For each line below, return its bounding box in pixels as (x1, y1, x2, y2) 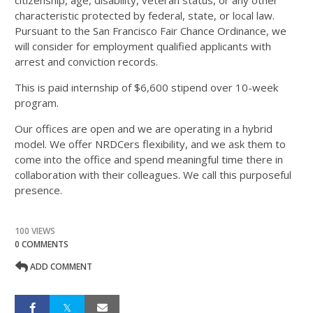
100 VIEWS (15, 225, 55, 237)
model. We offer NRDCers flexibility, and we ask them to (15, 137, 286, 151)
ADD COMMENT (28, 261, 92, 272)
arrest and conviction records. (15, 54, 161, 68)
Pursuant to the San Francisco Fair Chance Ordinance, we (15, 24, 286, 38)
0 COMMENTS (15, 238, 68, 250)
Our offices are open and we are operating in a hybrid (15, 122, 272, 136)
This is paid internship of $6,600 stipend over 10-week (15, 80, 278, 94)
